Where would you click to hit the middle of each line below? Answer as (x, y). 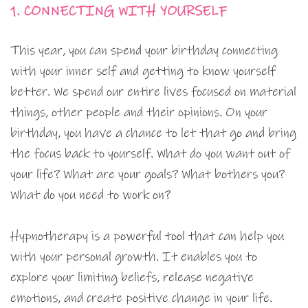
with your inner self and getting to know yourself (143, 71)
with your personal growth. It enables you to (134, 256)
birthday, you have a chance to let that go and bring (153, 133)
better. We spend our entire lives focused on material (153, 91)
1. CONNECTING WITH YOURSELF (119, 11)
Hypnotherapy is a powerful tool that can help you (147, 236)
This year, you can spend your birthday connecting (144, 50)
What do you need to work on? (90, 195)
